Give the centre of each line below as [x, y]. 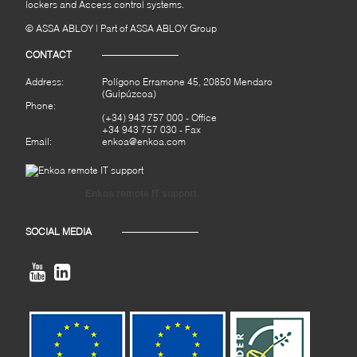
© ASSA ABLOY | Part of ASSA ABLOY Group [121, 29]
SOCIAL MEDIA [59, 232]
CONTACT [49, 55]
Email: [39, 142]
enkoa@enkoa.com [144, 142]
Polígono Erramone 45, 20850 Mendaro [187, 82]
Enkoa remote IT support [141, 194]
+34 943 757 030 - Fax [151, 130]
